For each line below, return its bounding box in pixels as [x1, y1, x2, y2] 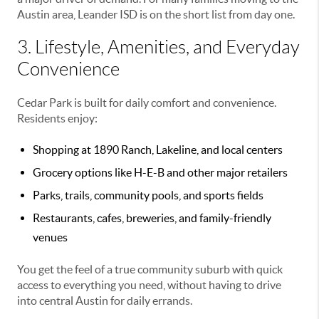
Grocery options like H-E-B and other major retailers [33, 166, 288, 179]
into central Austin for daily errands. [17, 294, 192, 308]
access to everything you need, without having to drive [17, 278, 281, 292]
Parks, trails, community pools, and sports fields [33, 189, 263, 202]
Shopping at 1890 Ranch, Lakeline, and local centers [33, 143, 283, 157]
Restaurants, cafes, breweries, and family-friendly [33, 211, 271, 225]
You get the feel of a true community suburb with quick [17, 263, 283, 276]
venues [33, 231, 68, 244]
